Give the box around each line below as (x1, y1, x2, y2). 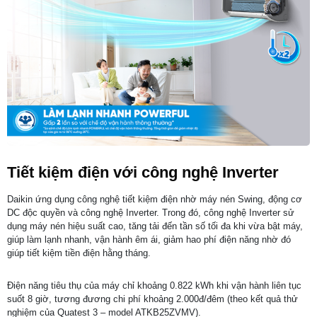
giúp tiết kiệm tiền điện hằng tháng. (7, 247, 151, 258)
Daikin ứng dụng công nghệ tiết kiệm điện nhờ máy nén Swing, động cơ (7, 193, 302, 204)
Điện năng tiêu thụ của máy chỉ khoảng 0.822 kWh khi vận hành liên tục (7, 279, 301, 291)
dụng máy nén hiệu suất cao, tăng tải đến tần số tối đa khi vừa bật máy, (7, 220, 303, 231)
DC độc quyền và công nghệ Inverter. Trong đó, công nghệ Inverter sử (7, 207, 294, 218)
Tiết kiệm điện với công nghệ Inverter (7, 163, 279, 181)
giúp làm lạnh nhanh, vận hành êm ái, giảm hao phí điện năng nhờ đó (7, 234, 291, 245)
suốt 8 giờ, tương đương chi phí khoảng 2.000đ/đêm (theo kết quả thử (7, 293, 298, 304)
